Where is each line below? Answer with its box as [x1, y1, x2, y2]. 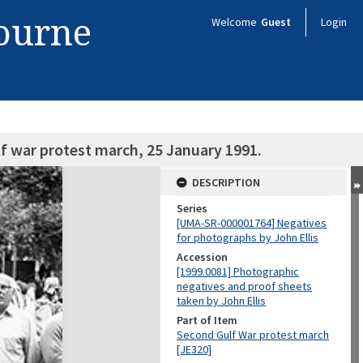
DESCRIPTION [192, 175, 260, 190]
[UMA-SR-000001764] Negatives [177, 216, 327, 230]
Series [177, 201, 207, 216]
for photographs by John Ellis [177, 230, 318, 245]
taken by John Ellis [177, 293, 266, 308]
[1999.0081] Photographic [177, 264, 299, 279]
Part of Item [177, 313, 237, 327]
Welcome [211, 15, 259, 29]
